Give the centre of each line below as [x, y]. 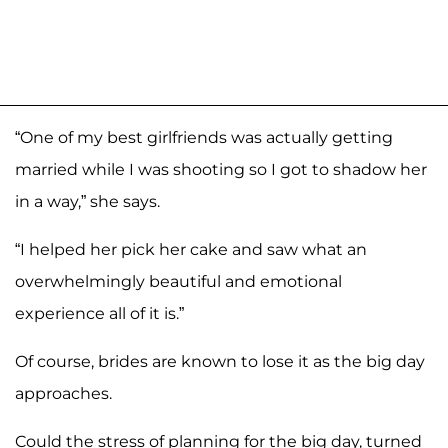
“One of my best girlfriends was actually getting [204, 137]
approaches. [63, 393]
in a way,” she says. [87, 201]
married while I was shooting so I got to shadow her [221, 169]
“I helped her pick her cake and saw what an [191, 249]
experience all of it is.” [99, 313]
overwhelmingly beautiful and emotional [178, 281]
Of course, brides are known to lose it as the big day [220, 361]
